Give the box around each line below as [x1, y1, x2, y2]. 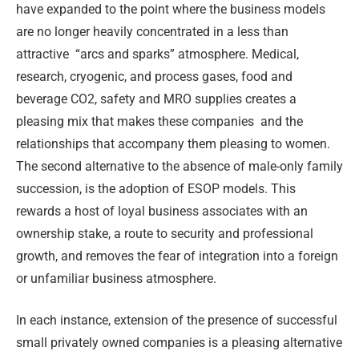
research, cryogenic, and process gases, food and [16, 68, 292, 84]
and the [260, 113, 303, 129]
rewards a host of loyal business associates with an [16, 203, 308, 219]
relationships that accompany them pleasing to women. [16, 135, 330, 151]
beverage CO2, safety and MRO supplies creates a [16, 91, 296, 107]
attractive [16, 46, 69, 62]
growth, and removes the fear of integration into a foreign [16, 248, 338, 264]
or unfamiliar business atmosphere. [16, 270, 216, 286]
